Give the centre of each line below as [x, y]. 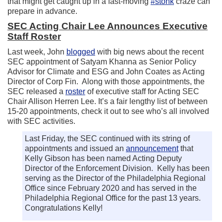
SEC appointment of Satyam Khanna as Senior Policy [102, 62]
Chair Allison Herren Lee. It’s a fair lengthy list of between [108, 101]
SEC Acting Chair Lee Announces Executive [108, 26]
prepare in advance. [42, 11]
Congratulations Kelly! [64, 208]
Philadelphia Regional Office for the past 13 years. [114, 198]
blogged [81, 52]
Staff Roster [34, 36]
